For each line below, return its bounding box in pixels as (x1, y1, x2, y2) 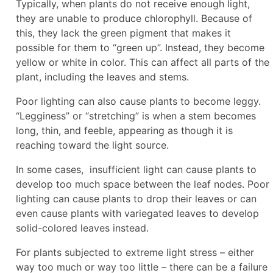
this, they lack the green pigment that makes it (16, 26, 231, 39)
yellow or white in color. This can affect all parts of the (16, 55, 269, 68)
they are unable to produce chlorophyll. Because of (16, 12, 252, 24)
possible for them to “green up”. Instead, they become (16, 41, 264, 54)
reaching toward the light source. (16, 138, 172, 151)
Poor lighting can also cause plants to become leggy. (16, 94, 261, 107)
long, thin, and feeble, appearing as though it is (16, 124, 233, 136)
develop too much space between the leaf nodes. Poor (16, 177, 269, 190)
